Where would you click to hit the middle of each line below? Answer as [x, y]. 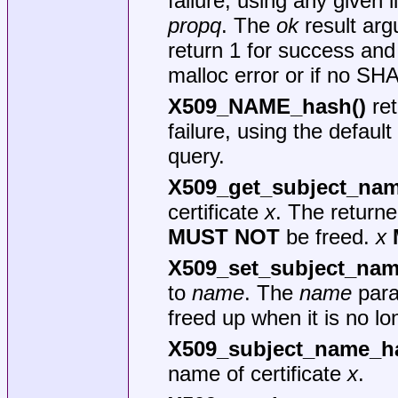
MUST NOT [223, 236]
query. [196, 155]
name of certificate [257, 373]
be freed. [327, 236]
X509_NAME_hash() [267, 106]
